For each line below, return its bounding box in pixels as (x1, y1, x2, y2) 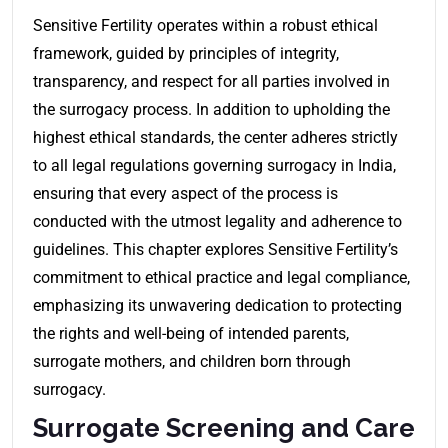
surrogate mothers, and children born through (33, 351, 351, 371)
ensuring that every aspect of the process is (33, 183, 338, 203)
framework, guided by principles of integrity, (33, 43, 339, 63)
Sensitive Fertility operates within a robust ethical (33, 15, 378, 35)
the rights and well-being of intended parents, (33, 323, 349, 343)
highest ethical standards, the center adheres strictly (33, 127, 398, 147)
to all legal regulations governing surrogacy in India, (33, 155, 396, 175)
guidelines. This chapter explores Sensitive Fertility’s (33, 239, 398, 259)
